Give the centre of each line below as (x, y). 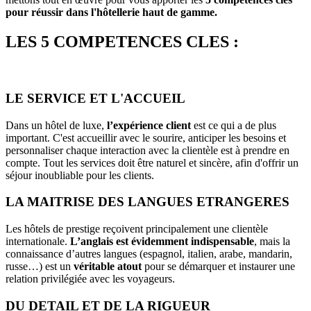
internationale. (38, 242)
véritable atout (108, 267)
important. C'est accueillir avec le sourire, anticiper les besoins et (146, 137)
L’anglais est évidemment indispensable (162, 242)
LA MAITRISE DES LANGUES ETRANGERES (148, 202)
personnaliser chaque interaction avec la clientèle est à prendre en (148, 150)
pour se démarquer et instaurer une (218, 267)
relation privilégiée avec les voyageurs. (90, 279)
